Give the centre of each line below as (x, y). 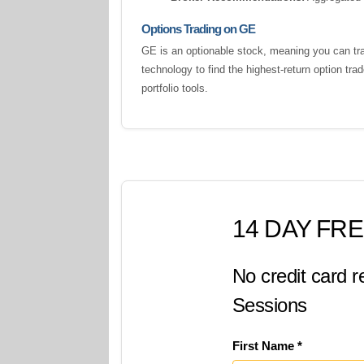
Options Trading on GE (199, 29)
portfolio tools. (175, 88)
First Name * (267, 346)
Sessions (269, 305)
